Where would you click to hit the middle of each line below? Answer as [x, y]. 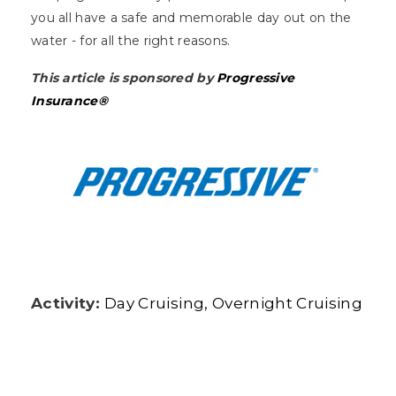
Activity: [66, 303]
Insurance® [69, 101]
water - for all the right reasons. [133, 41]
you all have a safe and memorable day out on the [191, 18]
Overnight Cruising [287, 303]
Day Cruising [155, 303]
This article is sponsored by [124, 78]
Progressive [256, 78]
